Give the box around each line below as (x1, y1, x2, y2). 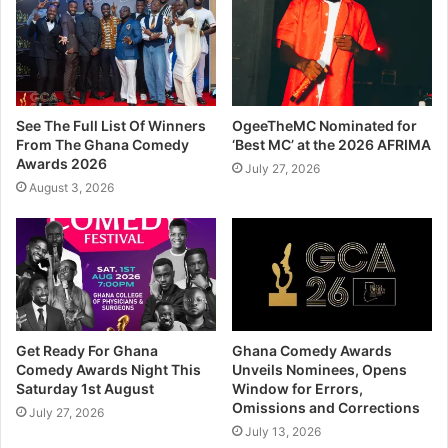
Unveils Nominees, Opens (232, 360, 407, 378)
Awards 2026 (16, 154, 107, 172)
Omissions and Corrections (232, 398, 420, 416)
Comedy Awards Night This (16, 360, 201, 378)
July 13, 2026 (245, 423, 321, 439)
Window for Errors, (232, 379, 363, 397)
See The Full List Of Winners (16, 116, 206, 134)
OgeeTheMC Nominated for (232, 116, 417, 134)
